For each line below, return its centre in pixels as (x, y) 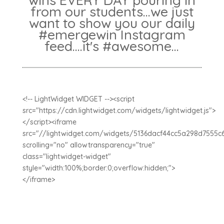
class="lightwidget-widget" (66, 156)
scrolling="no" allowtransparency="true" (88, 145)
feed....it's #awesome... (112, 46)
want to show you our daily (112, 23)
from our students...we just (112, 11)
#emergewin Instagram (112, 34)
